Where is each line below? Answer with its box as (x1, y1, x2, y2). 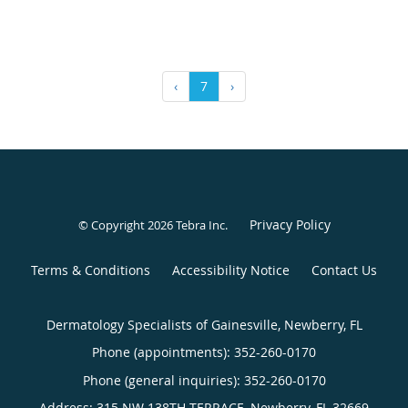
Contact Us (311, 260, 377, 279)
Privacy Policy (249, 215, 331, 233)
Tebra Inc (175, 216, 225, 233)
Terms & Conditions (31, 260, 150, 279)
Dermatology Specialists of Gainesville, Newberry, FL (46, 315, 362, 333)
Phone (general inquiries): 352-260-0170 (82, 371, 326, 389)
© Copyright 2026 (77, 216, 176, 233)
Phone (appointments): (92, 342, 234, 361)
